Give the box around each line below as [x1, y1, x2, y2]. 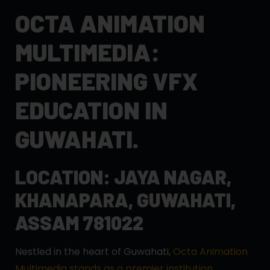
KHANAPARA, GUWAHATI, [15, 188, 236, 212]
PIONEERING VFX [15, 66, 198, 96]
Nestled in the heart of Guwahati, [15, 245, 171, 259]
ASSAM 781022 [15, 211, 143, 234]
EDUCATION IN [15, 95, 168, 125]
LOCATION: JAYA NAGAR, [15, 165, 231, 189]
